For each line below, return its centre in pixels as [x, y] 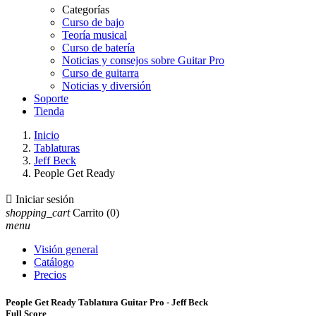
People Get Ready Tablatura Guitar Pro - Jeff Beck [107, 303]
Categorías [86, 10]
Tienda [49, 111]
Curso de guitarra [101, 73]
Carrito [88, 213]
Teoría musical [95, 35]
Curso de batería [98, 48]
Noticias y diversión [107, 86]
